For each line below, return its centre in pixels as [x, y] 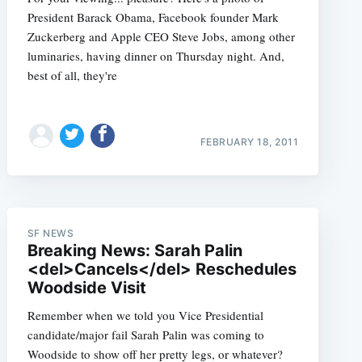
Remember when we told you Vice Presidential [145, 315]
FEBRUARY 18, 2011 [249, 141]
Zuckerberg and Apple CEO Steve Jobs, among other [161, 36]
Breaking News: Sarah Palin [135, 250]
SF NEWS [51, 233]
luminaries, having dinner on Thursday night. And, [156, 56]
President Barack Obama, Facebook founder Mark [153, 17]
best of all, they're [72, 75]
